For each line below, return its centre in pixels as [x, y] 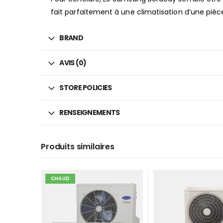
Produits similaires [78, 147]
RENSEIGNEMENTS [90, 113]
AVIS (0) [73, 63]
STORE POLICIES [86, 88]
